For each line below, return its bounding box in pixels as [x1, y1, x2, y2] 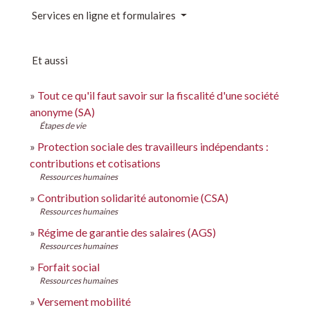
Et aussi [32, 54, 68, 66]
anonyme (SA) [30, 105, 95, 118]
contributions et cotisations [30, 156, 161, 170]
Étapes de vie [39, 120, 86, 131]
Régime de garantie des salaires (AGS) [37, 226, 216, 239]
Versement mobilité [37, 295, 131, 308]
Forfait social [37, 260, 100, 273]
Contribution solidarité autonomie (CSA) [37, 191, 228, 204]
